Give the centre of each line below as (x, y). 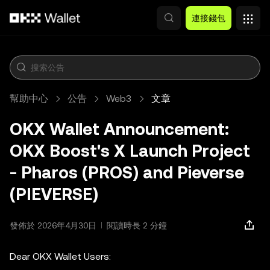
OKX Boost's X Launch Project (130, 151)
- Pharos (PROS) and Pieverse (127, 172)
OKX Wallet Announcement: (119, 129)
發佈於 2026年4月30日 (53, 225)
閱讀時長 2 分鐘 (137, 225)
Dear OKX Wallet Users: (60, 256)
